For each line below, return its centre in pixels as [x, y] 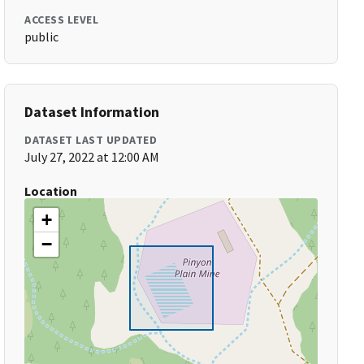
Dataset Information [92, 112]
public [42, 37]
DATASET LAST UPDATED [91, 140]
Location [51, 191]
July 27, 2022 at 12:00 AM [92, 157]
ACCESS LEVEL [62, 19]
